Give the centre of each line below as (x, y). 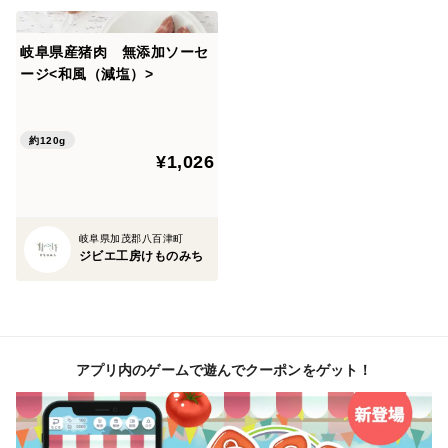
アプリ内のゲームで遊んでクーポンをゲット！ (224, 369)
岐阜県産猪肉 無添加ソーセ (114, 52)
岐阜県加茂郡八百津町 (131, 238)
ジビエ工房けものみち (141, 255)
